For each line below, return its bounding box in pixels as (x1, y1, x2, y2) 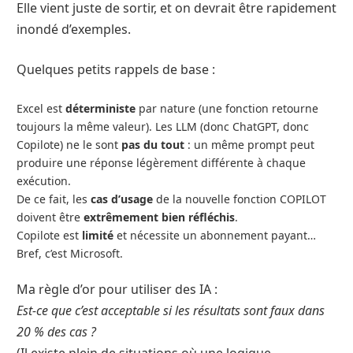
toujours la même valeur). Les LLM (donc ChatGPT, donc (17, 119, 309, 134)
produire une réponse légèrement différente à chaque (17, 155, 306, 170)
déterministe (65, 101, 136, 116)
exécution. (17, 173, 71, 188)
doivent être (17, 210, 84, 225)
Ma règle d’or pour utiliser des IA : (17, 281, 217, 298)
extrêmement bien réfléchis (84, 210, 235, 225)
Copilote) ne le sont (17, 137, 121, 152)
